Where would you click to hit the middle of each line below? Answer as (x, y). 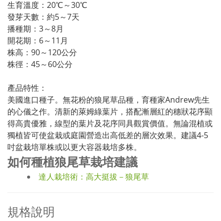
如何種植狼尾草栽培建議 (73, 162)
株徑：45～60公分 (40, 64)
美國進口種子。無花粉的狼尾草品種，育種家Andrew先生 (109, 100)
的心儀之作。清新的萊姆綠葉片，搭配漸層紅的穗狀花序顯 (110, 111)
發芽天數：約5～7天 (43, 17)
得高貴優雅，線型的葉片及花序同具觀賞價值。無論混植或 (110, 123)
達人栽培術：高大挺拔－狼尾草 (94, 177)
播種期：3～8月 (36, 29)
